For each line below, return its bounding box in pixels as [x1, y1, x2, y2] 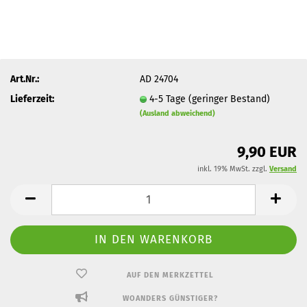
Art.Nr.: [10, 73, 39, 85]
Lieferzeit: [10, 93, 54, 105]
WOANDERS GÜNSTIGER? [123, 294, 219, 303]
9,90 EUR [237, 143, 297, 161]
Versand [269, 164, 297, 173]
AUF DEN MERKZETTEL [127, 271, 214, 280]
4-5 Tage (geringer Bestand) [149, 93, 271, 105]
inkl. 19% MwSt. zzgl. [197, 164, 269, 173]
